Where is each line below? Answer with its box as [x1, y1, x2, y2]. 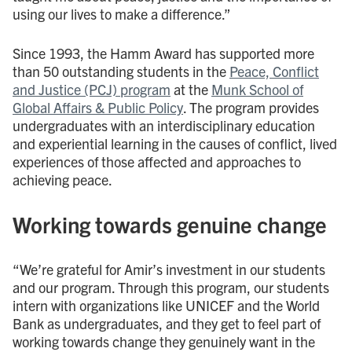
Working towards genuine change [13, 209, 327, 238]
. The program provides [183, 97, 319, 116]
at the [170, 79, 211, 98]
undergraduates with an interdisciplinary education [13, 115, 315, 134]
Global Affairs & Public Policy [13, 97, 183, 116]
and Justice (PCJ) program [13, 79, 170, 98]
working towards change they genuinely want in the [13, 332, 315, 350]
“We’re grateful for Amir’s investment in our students [13, 259, 325, 278]
